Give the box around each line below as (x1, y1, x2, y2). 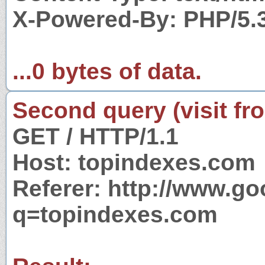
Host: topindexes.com (12, 149, 256, 175)
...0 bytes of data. (12, 58, 202, 84)
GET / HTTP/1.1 (12, 123, 179, 149)
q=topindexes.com (12, 201, 218, 227)
